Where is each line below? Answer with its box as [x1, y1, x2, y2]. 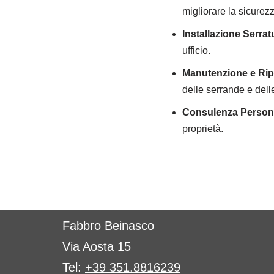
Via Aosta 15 [62, 240, 131, 253]
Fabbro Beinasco [62, 219, 154, 232]
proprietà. [182, 124, 223, 134]
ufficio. [182, 45, 210, 56]
